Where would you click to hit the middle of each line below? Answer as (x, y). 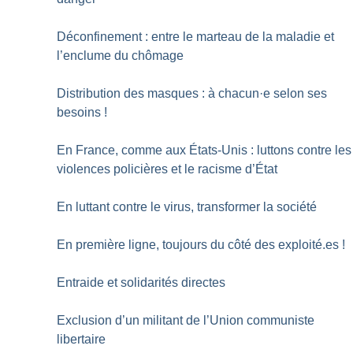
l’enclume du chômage (121, 56)
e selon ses (295, 94)
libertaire (82, 340)
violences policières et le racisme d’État (167, 169)
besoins (79, 113)
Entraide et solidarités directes (141, 283)
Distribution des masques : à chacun (158, 94)
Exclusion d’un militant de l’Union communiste (186, 321)
